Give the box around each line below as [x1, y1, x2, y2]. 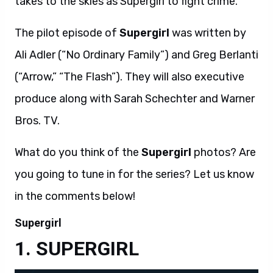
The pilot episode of [15, 26, 119, 40]
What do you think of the [15, 145, 141, 159]
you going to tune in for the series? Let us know [15, 167, 254, 181]
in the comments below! [15, 189, 135, 203]
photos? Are [191, 145, 256, 159]
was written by [169, 26, 246, 40]
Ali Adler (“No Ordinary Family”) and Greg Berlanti [15, 48, 258, 62]
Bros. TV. [15, 113, 60, 127]
